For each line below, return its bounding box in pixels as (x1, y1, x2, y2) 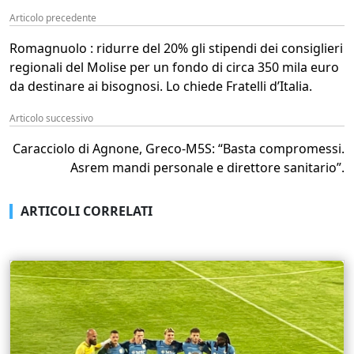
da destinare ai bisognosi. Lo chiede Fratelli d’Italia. (9, 77, 312, 95)
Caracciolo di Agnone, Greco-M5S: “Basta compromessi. (13, 139, 345, 157)
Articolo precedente (9, 10, 96, 24)
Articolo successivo (9, 111, 93, 125)
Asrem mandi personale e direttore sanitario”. (70, 158, 345, 176)
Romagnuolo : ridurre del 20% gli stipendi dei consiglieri (9, 39, 343, 57)
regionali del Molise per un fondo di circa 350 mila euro (9, 58, 339, 76)
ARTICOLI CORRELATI (21, 201, 153, 220)
